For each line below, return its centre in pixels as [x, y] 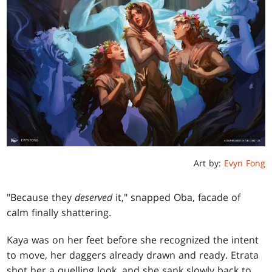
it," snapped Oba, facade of [177, 197]
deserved [94, 197]
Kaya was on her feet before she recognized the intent [133, 240]
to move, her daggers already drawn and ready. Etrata [133, 255]
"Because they [41, 197]
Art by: [209, 163]
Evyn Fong [244, 163]
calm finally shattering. [59, 212]
